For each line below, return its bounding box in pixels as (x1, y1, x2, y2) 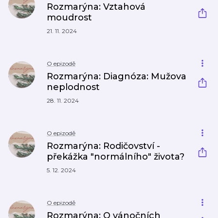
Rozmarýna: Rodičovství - (47, 141, 160, 151)
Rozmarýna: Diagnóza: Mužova (47, 71, 186, 82)
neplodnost (47, 82, 100, 92)
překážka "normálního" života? (47, 151, 184, 162)
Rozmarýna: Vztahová (47, 1, 145, 12)
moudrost (47, 12, 92, 23)
